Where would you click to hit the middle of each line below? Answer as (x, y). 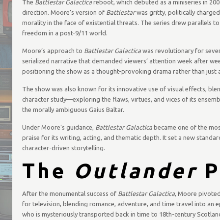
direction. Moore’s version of (64, 12)
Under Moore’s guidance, (58, 127)
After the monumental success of (70, 193)
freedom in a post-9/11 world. (65, 33)
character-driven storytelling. (63, 148)
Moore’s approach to (53, 51)
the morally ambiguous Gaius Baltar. (73, 110)
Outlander (135, 171)
